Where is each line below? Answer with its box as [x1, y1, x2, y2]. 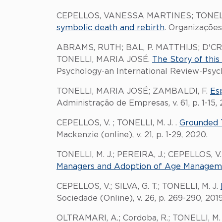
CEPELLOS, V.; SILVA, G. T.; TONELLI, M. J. [56, 182, 221, 190]
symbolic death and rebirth [56, 24, 165, 32]
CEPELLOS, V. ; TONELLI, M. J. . [56, 119, 179, 127]
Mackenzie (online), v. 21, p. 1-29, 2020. [56, 131, 208, 139]
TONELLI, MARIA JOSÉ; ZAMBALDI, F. [56, 87, 210, 95]
